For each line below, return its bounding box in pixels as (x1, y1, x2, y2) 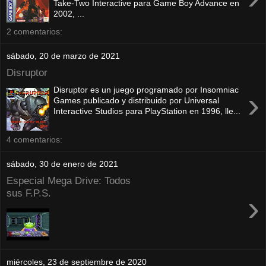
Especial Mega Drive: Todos (7, 175, 131, 187)
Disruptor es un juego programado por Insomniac (53, 84, 239, 94)
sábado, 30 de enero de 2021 (7, 159, 118, 169)
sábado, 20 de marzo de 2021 (7, 50, 120, 61)
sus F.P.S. (7, 187, 51, 199)
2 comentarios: (7, 26, 62, 36)
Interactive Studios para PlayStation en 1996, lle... (53, 106, 241, 116)
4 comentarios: (7, 134, 62, 144)
